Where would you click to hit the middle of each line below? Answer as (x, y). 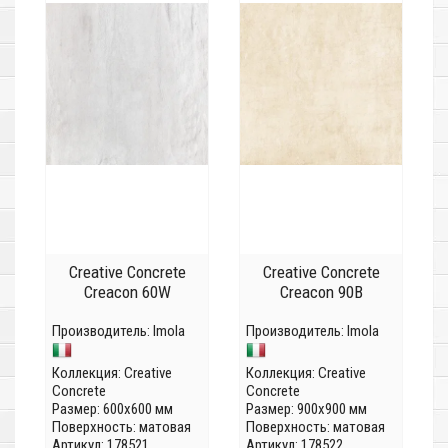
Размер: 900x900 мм (306, 409)
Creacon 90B (321, 292)
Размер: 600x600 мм (112, 409)
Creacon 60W (127, 292)
